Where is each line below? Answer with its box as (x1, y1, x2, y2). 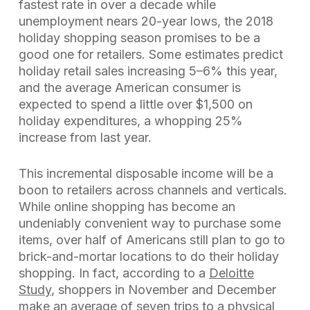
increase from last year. (18, 130, 152, 145)
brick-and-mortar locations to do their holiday (18, 249, 279, 264)
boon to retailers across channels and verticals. (18, 183, 287, 197)
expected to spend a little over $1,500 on (18, 97, 253, 111)
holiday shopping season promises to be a (18, 30, 260, 45)
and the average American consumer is (18, 80, 241, 95)
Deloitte (208, 266, 254, 280)
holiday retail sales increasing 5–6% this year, (18, 64, 277, 78)
